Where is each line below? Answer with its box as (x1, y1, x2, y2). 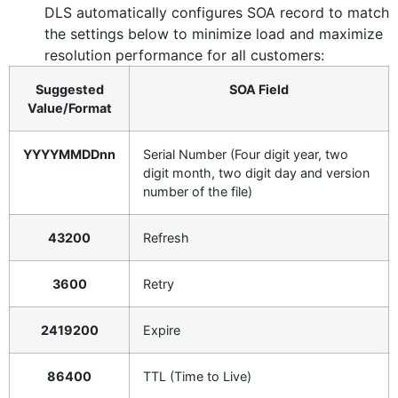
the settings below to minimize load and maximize (44, 25, 383, 44)
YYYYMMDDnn (23, 147, 115, 163)
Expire (143, 322, 180, 338)
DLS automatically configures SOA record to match (44, 4, 389, 22)
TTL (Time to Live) (143, 369, 251, 385)
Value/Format (27, 100, 112, 116)
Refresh (143, 230, 189, 246)
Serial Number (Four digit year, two (143, 147, 348, 163)
